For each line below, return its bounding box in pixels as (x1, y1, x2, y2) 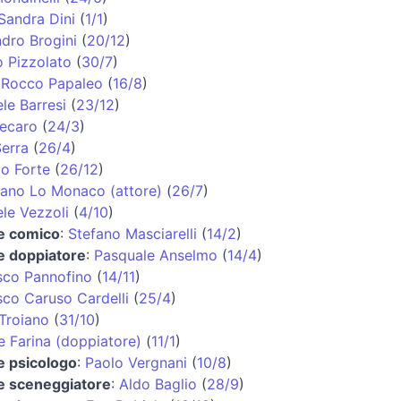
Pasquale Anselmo (93, 245, 218, 264)
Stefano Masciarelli (67, 224, 197, 243)
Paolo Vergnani (84, 353, 187, 371)
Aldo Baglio (118, 374, 197, 393)
